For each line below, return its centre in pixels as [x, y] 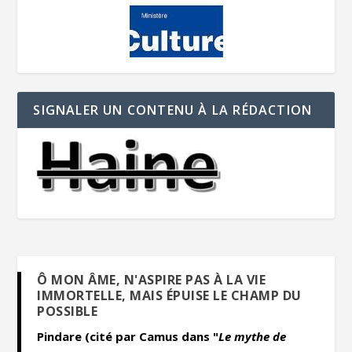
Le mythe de [253, 337]
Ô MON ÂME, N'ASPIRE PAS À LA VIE [152, 280]
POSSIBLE [68, 312]
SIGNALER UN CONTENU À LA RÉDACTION [173, 110]
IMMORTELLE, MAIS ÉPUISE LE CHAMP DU [169, 296]
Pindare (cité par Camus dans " [128, 337]
